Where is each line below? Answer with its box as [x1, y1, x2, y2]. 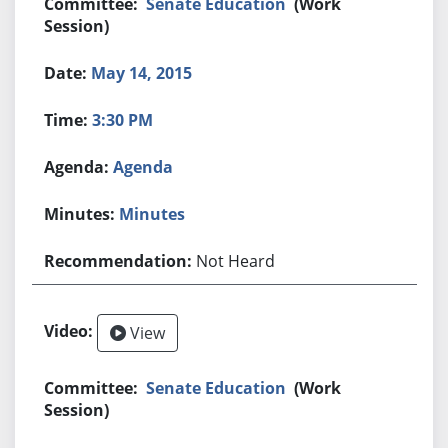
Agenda [113, 155, 174, 178]
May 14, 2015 [91, 61, 193, 84]
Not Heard [196, 249, 276, 272]
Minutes [119, 202, 186, 225]
